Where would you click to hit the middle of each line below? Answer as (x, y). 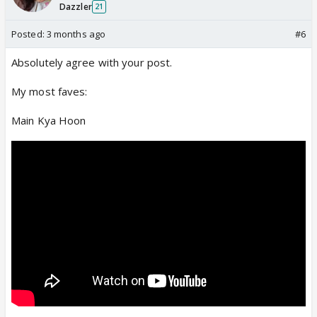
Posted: (29, 34)
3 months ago (76, 34)
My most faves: (50, 91)
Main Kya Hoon (49, 120)
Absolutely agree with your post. (92, 62)
